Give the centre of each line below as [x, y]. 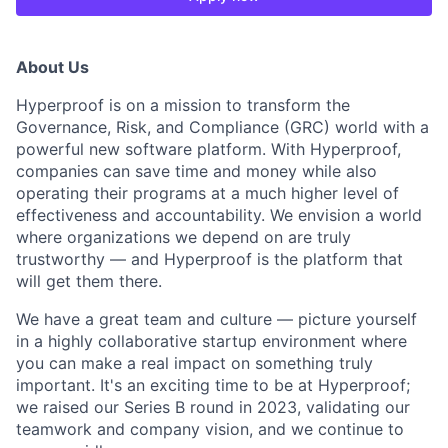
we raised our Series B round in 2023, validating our [213, 407]
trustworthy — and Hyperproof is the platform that [209, 259]
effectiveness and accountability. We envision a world [219, 215]
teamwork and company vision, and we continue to [210, 429]
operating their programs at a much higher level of [207, 193]
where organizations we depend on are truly [183, 237]
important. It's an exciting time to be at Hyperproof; [213, 385]
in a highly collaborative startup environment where [211, 341]
